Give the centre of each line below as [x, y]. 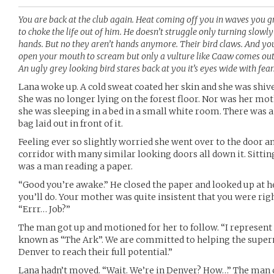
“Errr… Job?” [44, 209]
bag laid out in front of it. [71, 124]
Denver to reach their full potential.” [95, 252]
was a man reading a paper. [76, 166]
